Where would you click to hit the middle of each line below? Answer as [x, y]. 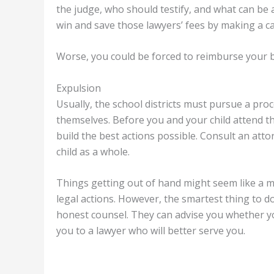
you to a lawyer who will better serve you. [151, 231]
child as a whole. [93, 151]
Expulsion [79, 88]
